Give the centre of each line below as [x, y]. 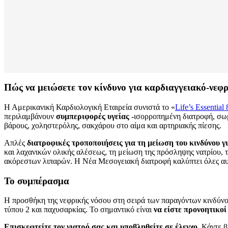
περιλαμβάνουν [30, 116]
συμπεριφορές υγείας [93, 116]
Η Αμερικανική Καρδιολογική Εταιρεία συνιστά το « [90, 107]
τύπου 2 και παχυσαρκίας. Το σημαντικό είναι [79, 210]
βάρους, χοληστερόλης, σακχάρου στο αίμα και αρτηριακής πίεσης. [113, 125]
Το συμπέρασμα [37, 181]
